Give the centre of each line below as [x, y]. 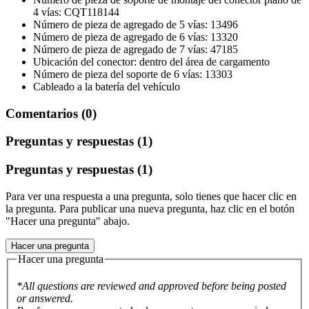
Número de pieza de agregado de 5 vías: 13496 [136, 24]
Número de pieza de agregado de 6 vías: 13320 [136, 37]
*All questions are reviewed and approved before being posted [151, 286]
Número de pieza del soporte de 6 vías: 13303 [133, 74]
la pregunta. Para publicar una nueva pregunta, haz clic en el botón [150, 208]
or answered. [45, 299]
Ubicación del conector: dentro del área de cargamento [151, 61]
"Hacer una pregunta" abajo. [68, 221]
